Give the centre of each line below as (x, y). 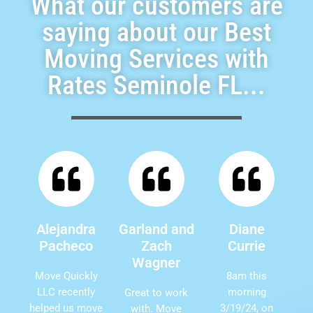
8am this (247, 276)
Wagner (156, 262)
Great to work (156, 292)
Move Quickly (66, 276)
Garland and (156, 229)
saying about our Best (156, 32)
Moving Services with (156, 58)
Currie (247, 246)
